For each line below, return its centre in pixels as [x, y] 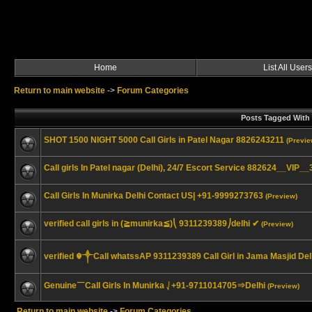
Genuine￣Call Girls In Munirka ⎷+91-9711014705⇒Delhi [155, 286]
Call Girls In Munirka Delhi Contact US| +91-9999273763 [154, 196]
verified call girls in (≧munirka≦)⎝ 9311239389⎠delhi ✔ [151, 224]
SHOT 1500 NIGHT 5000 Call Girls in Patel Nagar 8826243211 [164, 140]
